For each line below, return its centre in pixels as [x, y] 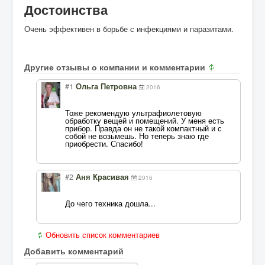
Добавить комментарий [74, 251]
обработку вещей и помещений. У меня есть [145, 121]
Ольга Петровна [106, 87]
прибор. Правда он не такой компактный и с [143, 128]
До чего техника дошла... [110, 203]
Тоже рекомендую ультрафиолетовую [133, 113]
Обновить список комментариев [103, 235]
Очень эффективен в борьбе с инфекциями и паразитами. [129, 29]
